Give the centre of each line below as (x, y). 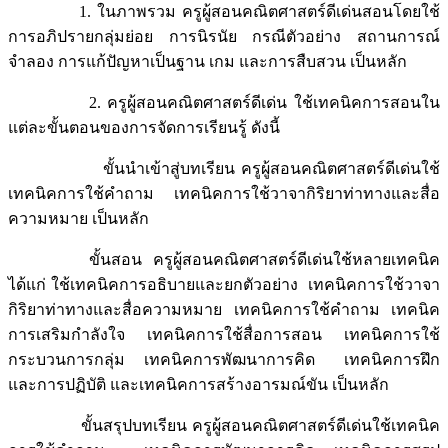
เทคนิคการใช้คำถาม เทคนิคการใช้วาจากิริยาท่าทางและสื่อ (224, 194)
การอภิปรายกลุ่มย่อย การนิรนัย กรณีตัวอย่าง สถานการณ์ (224, 37)
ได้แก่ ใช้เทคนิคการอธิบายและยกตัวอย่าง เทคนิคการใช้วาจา (224, 285)
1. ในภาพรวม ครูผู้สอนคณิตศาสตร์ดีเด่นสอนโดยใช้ (224, 12)
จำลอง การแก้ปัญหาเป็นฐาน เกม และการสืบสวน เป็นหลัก (215, 62)
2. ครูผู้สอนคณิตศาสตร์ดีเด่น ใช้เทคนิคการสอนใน (224, 103)
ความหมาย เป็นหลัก (80, 219)
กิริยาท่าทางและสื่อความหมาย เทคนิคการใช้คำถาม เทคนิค (224, 310)
